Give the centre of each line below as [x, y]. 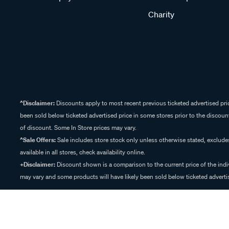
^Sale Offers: [38, 140]
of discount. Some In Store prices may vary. [78, 128]
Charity [161, 14]
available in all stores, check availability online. [83, 152]
